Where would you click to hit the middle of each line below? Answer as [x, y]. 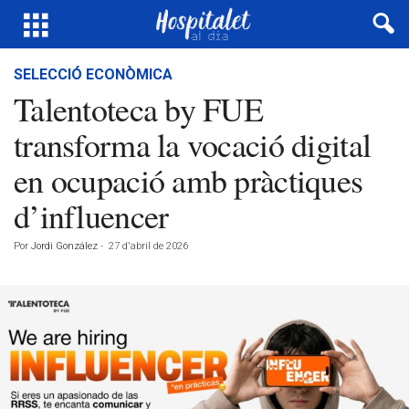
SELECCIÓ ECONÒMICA [93, 74]
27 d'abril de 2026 [148, 246]
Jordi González [64, 246]
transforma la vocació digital [193, 144]
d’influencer [91, 215]
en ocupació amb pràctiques [189, 180]
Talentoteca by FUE [139, 109]
